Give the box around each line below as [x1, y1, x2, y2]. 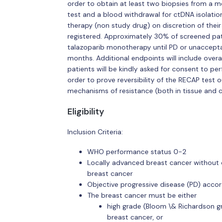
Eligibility [67, 106, 104, 117]
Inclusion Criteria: [67, 127, 123, 136]
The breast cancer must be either [87, 190, 197, 200]
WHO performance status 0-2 [87, 147, 186, 156]
